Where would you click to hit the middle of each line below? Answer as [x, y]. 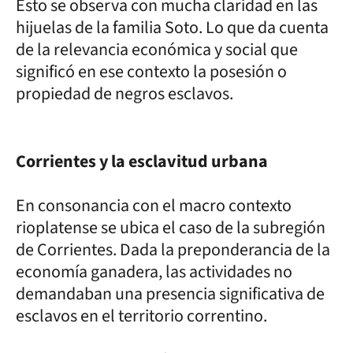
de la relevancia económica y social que [157, 49]
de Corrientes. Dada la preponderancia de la [173, 249]
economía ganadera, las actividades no [154, 271]
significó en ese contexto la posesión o [151, 71]
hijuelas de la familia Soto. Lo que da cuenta [172, 27]
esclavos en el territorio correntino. [143, 316]
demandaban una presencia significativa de [170, 294]
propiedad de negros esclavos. [124, 93]
